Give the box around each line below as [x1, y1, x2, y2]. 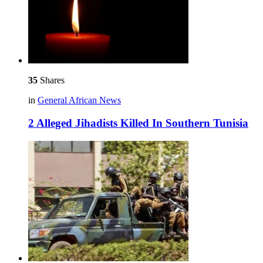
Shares [38, 75, 65, 86]
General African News [38, 95, 121, 106]
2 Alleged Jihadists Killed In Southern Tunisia [28, 117, 248, 129]
